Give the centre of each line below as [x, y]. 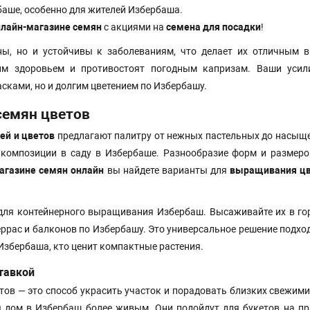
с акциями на [134, 27]
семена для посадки [213, 27]
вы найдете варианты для [167, 171]
